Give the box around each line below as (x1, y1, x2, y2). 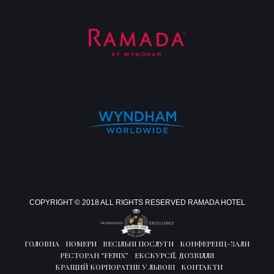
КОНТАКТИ (180, 262, 223, 272)
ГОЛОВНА (24, 239, 59, 249)
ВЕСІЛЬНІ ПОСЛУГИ (103, 239, 174, 249)
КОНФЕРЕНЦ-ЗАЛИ (180, 239, 250, 249)
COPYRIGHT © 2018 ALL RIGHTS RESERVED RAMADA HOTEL (29, 198, 245, 207)
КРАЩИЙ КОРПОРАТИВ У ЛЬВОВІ (54, 262, 175, 272)
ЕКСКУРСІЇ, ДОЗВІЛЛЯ (135, 250, 214, 261)
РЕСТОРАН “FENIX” (60, 250, 128, 261)
